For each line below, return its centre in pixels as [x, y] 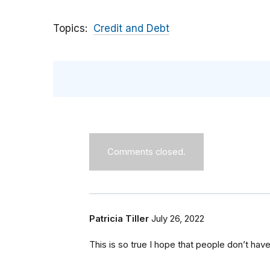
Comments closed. [146, 152]
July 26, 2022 [178, 219]
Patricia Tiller [119, 219]
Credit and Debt [131, 29]
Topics [69, 29]
